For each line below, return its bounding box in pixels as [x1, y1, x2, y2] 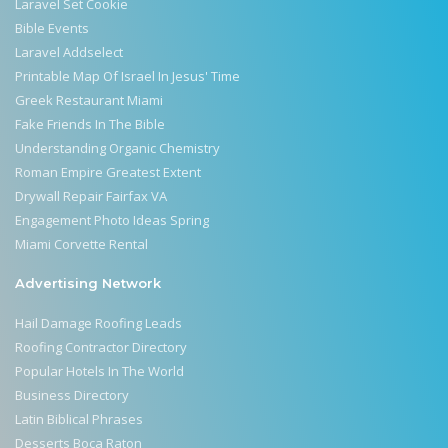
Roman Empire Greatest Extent [15, 163, 201, 182]
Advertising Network [15, 275, 161, 292]
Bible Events [15, 19, 89, 38]
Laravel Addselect [15, 43, 123, 62]
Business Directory [15, 386, 129, 405]
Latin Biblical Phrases [15, 410, 143, 429]
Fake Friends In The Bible [15, 115, 165, 134]
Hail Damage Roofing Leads [15, 314, 182, 333]
